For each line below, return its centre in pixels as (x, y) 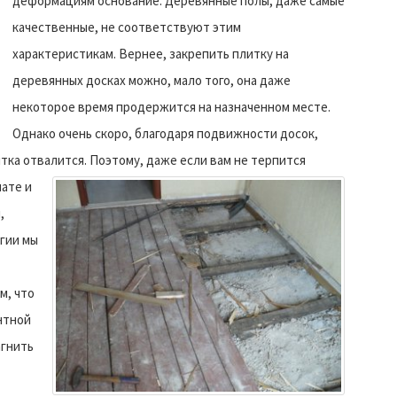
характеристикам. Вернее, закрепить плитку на (151, 53)
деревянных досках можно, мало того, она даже (152, 80)
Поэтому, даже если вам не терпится (196, 160)
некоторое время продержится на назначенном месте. (171, 106)
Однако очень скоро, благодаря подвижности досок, (165, 133)
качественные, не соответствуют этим (127, 27)
